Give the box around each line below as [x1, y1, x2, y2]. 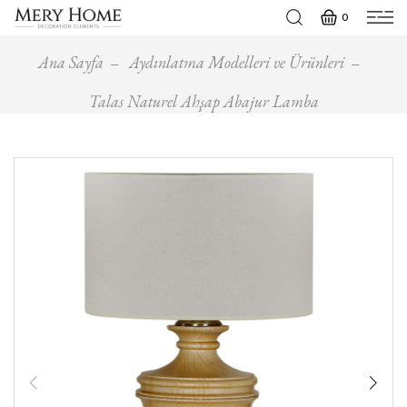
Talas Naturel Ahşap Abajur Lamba [88, 90, 319, 112]
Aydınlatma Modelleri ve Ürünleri [128, 51, 344, 73]
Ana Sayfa [37, 51, 104, 73]
